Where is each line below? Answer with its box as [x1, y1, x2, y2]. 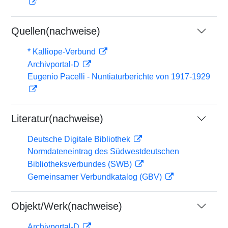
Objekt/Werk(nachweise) [11, 201, 122, 212]
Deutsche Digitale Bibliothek [27, 135, 132, 144]
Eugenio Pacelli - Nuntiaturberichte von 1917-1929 [27, 72, 210, 81]
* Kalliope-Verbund [27, 47, 98, 56]
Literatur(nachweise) [11, 113, 103, 124]
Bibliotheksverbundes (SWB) [27, 160, 134, 168]
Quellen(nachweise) [11, 25, 100, 37]
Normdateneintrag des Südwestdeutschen [27, 147, 179, 156]
